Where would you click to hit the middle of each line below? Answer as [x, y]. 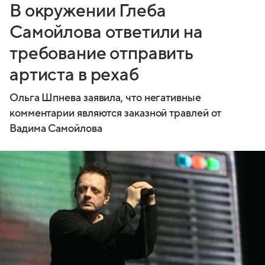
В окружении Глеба [88, 11]
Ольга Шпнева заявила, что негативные [105, 98]
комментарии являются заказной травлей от [116, 114]
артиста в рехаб [74, 75]
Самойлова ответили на [106, 33]
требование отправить [102, 54]
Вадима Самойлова [56, 129]
